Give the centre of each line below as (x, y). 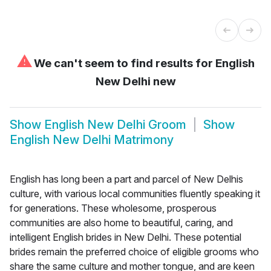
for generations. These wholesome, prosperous (113, 208)
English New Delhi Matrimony (92, 140)
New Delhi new (135, 81)
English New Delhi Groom (115, 125)
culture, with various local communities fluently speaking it (135, 193)
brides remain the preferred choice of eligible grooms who (134, 251)
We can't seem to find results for (123, 63)
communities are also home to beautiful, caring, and (121, 222)
